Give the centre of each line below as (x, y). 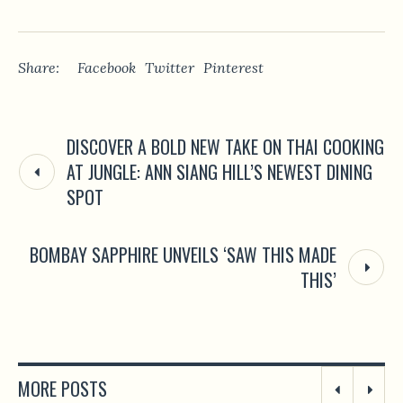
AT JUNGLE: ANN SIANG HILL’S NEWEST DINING (219, 172)
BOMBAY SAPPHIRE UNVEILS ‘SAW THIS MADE (183, 255)
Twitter (170, 68)
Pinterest (233, 68)
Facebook (107, 68)
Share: (39, 68)
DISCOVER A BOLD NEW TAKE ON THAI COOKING (225, 147)
